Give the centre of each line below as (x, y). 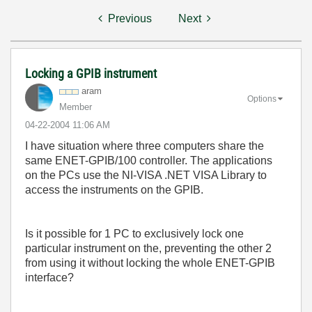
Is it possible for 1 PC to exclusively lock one (134, 234)
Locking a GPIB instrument (91, 73)
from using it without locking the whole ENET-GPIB (150, 263)
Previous (130, 18)
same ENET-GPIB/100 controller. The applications (149, 161)
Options (262, 99)
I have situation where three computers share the (145, 146)
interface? (49, 278)
